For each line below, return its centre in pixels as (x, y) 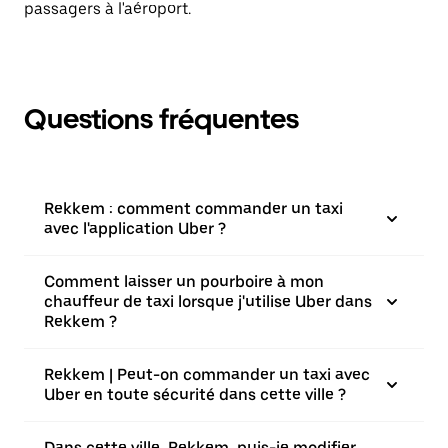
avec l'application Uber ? (135, 228)
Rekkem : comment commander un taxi (193, 208)
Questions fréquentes (161, 119)
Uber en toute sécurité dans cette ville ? (195, 394)
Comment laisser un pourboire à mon (184, 281)
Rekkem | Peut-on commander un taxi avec (207, 374)
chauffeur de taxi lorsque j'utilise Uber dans (208, 301)
